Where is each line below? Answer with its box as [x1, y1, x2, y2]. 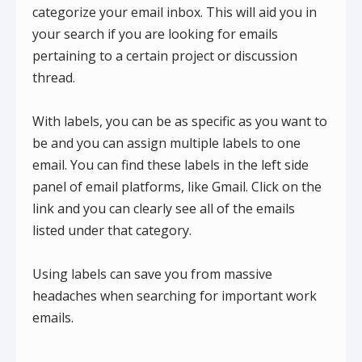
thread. [32, 69, 75, 87]
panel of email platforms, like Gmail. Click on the [32, 178, 322, 196]
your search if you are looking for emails [32, 25, 278, 44]
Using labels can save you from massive [32, 265, 272, 284]
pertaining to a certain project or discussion [32, 47, 297, 65]
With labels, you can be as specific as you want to [32, 112, 327, 131]
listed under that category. [32, 221, 192, 240]
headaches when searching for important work [32, 287, 317, 305]
